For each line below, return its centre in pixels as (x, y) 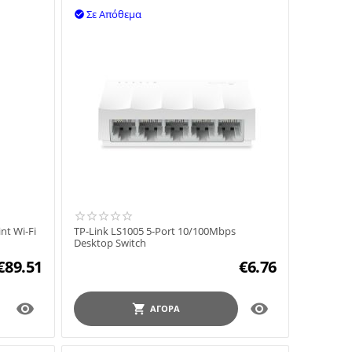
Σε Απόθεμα (114, 15)
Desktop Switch (110, 243)
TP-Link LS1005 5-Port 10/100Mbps (155, 231)
